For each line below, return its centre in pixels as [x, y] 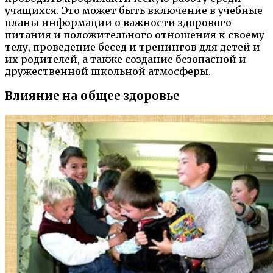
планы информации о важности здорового [118, 23]
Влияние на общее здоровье [92, 96]
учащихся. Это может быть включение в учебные [134, 11]
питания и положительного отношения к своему [135, 35]
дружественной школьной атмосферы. [108, 72]
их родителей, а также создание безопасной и [126, 59]
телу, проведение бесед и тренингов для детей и [133, 47]
